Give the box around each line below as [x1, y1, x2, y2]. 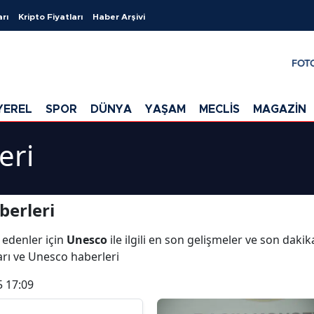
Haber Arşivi [93, 13, 145, 21]
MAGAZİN [253, 103, 306, 115]
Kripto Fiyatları [18, 13, 83, 21]
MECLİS [199, 103, 240, 115]
